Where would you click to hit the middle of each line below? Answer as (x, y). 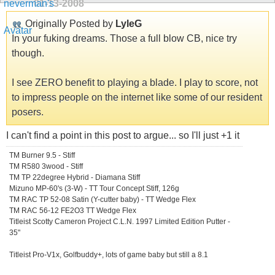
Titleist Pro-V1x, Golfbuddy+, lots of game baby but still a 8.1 (109, 255)
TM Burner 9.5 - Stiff (42, 156)
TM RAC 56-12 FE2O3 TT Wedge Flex (73, 211)
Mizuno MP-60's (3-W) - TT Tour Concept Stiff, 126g (94, 189)
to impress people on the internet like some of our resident (137, 98)
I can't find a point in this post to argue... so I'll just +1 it (123, 136)
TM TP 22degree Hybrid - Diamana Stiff (75, 178)
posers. (28, 112)
